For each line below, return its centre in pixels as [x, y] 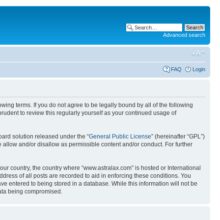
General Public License [120, 136]
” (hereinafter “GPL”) [178, 136]
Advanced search [184, 35]
